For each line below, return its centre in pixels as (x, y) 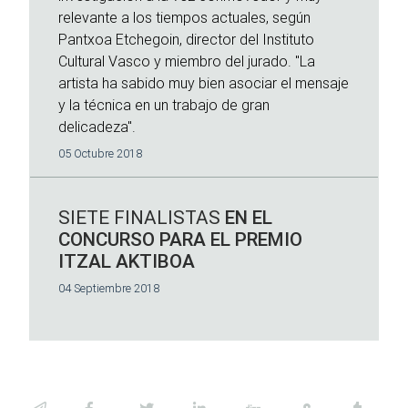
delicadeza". (97, 127)
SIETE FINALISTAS (139, 218)
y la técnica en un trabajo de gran (164, 105)
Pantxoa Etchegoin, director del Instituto (186, 40)
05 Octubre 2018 (100, 154)
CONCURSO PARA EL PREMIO (180, 240)
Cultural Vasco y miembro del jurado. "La (187, 61)
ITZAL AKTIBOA (127, 262)
